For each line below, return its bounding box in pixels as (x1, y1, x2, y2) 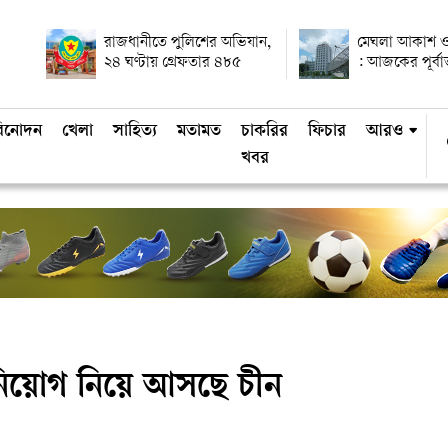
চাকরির (241, 122, 288, 142)
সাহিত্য (113, 122, 157, 142)
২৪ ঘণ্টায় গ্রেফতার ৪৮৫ (104, 55, 241, 72)
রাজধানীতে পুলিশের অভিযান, (104, 35, 271, 52)
